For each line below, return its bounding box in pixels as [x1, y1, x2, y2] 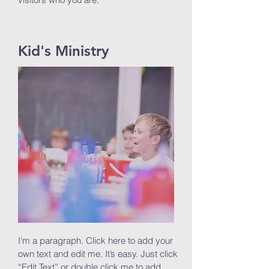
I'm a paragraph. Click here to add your [18, 235, 173, 246]
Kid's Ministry [18, 42, 109, 59]
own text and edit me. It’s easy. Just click [18, 248, 178, 259]
